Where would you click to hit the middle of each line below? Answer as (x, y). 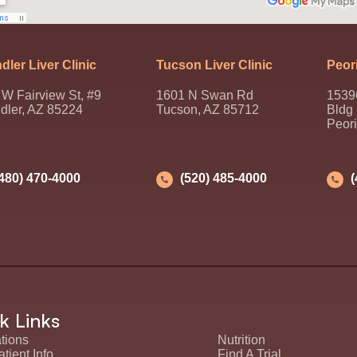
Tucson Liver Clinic (214, 65)
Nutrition (241, 339)
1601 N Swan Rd (204, 96)
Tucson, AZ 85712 (207, 110)
